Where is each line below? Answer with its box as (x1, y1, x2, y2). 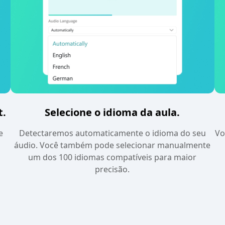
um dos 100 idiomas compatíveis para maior (28, 151, 197, 163)
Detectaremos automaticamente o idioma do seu (19, 127, 206, 139)
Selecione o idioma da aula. (45, 105, 180, 119)
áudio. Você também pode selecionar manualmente (14, 139, 211, 151)
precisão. (95, 163, 130, 175)
